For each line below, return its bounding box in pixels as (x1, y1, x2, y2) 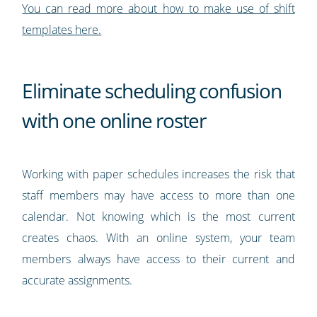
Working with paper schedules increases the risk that (22, 166, 295, 183)
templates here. (22, 22, 102, 38)
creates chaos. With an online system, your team (22, 230, 295, 246)
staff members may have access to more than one (22, 188, 295, 204)
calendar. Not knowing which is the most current (22, 209, 295, 225)
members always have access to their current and (22, 251, 295, 267)
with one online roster (22, 107, 206, 134)
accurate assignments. (22, 272, 133, 289)
